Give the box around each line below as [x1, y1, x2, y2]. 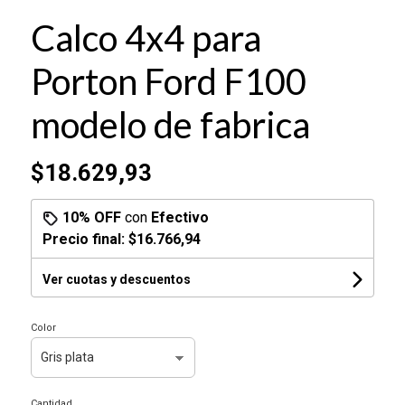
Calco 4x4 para [30, 15, 261, 60]
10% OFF [61, 208, 121, 226]
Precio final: [42, 230, 128, 248]
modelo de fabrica [30, 102, 310, 146]
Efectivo [150, 208, 209, 226]
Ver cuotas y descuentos [42, 271, 191, 287]
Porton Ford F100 [30, 59, 306, 103]
